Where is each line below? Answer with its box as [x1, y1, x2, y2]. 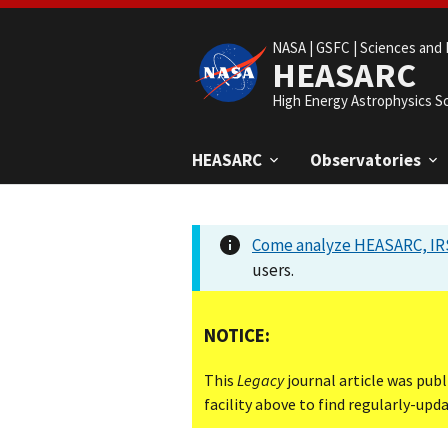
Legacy [237, 370, 284, 391]
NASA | [272, 38, 316, 57]
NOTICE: [204, 323, 270, 347]
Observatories [310, 148, 421, 171]
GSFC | [316, 38, 360, 57]
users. [252, 258, 294, 281]
